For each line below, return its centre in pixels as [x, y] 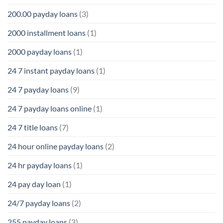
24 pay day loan [34, 184]
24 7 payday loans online [50, 109]
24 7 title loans [33, 127]
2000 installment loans [47, 33]
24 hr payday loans [40, 165]
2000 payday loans [40, 52]
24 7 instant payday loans [51, 71]
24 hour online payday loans [56, 146]
